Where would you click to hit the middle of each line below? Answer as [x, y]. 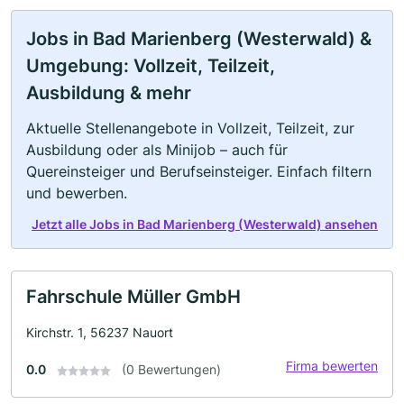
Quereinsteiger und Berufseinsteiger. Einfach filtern [199, 171]
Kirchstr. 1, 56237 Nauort [100, 332]
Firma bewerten [332, 366]
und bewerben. [77, 193]
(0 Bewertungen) [171, 369]
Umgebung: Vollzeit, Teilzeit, [151, 66]
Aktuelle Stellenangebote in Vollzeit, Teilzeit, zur [190, 128]
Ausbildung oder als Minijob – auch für [157, 150]
